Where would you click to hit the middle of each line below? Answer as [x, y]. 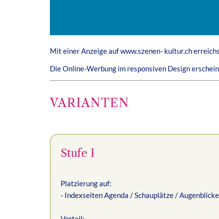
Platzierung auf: [86, 183]
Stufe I [77, 153]
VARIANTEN [89, 103]
